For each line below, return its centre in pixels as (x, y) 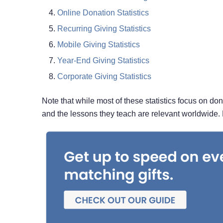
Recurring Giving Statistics (104, 29)
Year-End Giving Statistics (103, 61)
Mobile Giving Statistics (98, 45)
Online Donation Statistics (103, 13)
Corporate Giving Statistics (104, 77)
